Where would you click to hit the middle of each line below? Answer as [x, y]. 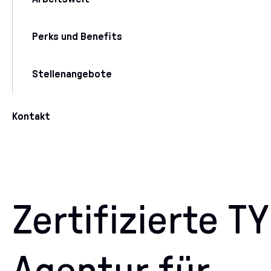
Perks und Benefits [77, 37]
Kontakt [31, 117]
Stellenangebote [72, 74]
